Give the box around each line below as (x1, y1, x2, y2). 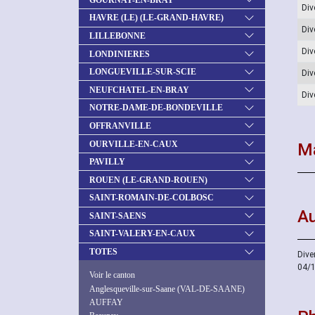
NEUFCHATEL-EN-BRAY (89, 84, 189, 95)
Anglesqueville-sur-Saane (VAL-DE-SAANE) (89, 283, 245, 294)
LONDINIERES (89, 49, 150, 59)
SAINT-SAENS (89, 210, 146, 221)
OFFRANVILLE (89, 120, 151, 131)
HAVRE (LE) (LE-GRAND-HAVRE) (89, 13, 224, 23)
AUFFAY (89, 297, 123, 307)
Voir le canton (89, 270, 135, 281)
